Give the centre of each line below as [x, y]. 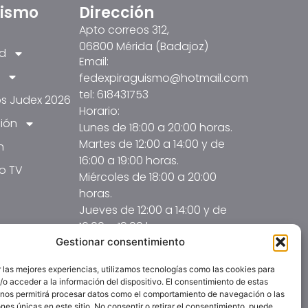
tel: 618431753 [113, 95]
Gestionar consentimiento [120, 242]
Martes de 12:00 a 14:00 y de [152, 144]
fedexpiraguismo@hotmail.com [163, 78]
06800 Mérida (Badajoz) [143, 46]
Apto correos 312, [124, 30]
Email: [93, 62]
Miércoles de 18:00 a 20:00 [147, 177]
